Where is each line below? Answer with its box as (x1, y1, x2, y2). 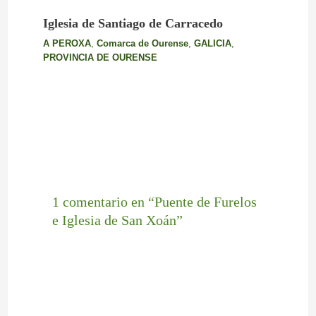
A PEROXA (42, 38, 91, 49)
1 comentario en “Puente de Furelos (51, 193, 257, 209)
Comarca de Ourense (96, 38, 188, 49)
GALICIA (193, 38, 231, 49)
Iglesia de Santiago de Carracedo (42, 16, 223, 31)
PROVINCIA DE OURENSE (42, 52, 157, 63)
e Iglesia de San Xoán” (51, 212, 183, 228)
